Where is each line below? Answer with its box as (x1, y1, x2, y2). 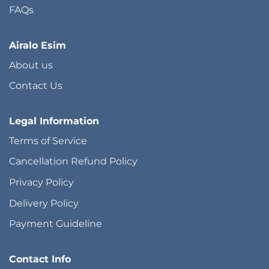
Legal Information (9, 115, 99, 127)
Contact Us (9, 80, 62, 92)
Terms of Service (9, 134, 87, 147)
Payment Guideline (9, 218, 102, 230)
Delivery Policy (9, 197, 79, 209)
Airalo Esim (9, 39, 66, 51)
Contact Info (9, 253, 71, 265)
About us (9, 59, 53, 71)
